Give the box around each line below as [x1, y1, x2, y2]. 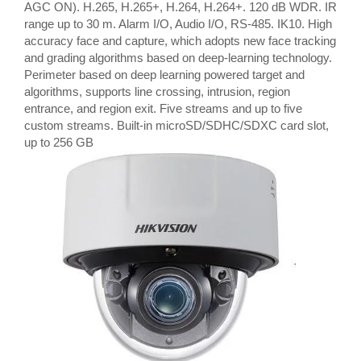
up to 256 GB [24, 135, 93, 149]
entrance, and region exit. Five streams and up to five [24, 102, 302, 115]
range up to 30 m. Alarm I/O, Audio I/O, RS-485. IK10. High [24, 17, 332, 31]
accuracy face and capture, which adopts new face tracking [24, 34, 336, 48]
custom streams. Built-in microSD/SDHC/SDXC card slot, [24, 118, 329, 132]
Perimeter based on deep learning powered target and [24, 68, 305, 81]
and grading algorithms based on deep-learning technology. [24, 51, 332, 64]
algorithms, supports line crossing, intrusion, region [24, 85, 290, 98]
